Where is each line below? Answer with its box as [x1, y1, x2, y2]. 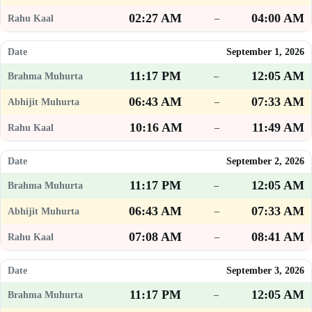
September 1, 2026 [226, 47, 304, 58]
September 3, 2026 [226, 265, 304, 276]
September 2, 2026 [226, 156, 304, 167]
